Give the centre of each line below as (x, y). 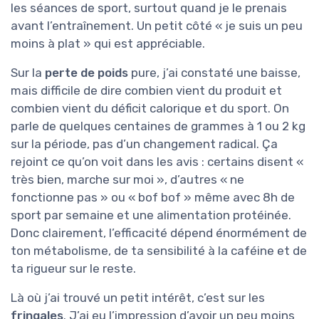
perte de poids (87, 73)
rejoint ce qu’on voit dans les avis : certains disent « (157, 162)
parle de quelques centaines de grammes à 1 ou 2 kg (158, 126)
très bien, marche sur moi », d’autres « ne (127, 180)
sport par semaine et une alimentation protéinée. (151, 215)
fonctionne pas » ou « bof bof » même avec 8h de (153, 198)
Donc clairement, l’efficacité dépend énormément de (159, 233)
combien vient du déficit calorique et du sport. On (150, 109)
